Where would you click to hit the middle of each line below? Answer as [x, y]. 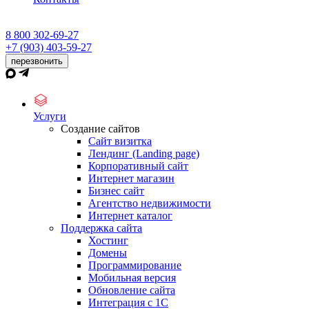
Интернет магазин [131, 178]
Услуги [50, 116]
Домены [108, 253]
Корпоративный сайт [138, 166]
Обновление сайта [132, 290]
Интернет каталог [130, 216]
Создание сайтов [100, 129]
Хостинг [108, 240]
